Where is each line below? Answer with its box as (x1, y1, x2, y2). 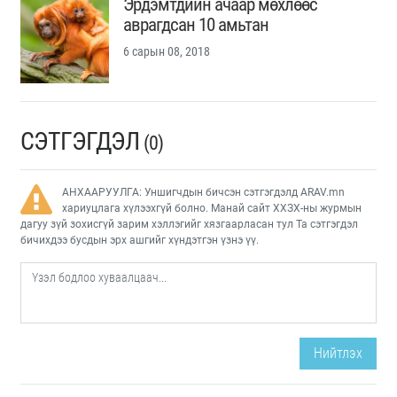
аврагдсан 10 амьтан (123, 14, 269, 36)
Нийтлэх (314, 345, 362, 362)
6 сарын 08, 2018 (123, 44, 210, 59)
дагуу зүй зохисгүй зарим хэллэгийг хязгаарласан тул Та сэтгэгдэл (20, 218, 358, 231)
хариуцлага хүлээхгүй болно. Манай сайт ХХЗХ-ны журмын (61, 202, 362, 215)
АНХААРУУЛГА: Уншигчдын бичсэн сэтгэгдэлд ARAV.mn (61, 186, 345, 199)
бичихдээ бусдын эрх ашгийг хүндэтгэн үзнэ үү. (20, 234, 259, 247)
